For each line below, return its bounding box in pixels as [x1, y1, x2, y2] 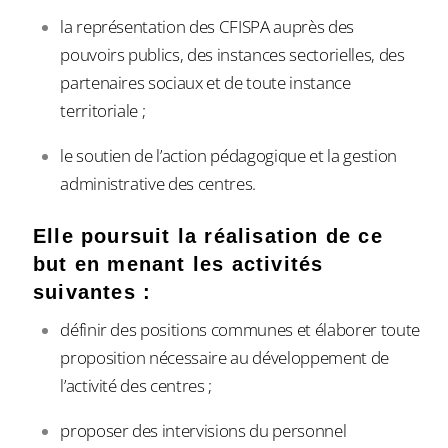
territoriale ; [60, 99, 146, 123]
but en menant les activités [33, 253, 324, 276]
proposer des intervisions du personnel [60, 419, 347, 443]
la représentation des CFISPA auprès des [60, 15, 354, 39]
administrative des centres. [60, 172, 257, 196]
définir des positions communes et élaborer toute [60, 318, 420, 342]
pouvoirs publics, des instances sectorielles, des [60, 43, 405, 67]
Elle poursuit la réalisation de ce [33, 225, 383, 248]
